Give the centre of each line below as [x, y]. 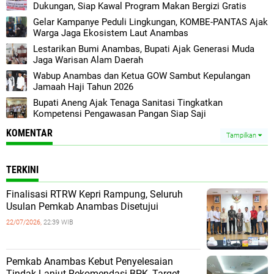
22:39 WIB [58, 222]
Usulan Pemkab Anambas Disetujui [82, 206]
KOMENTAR [29, 133]
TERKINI [22, 170]
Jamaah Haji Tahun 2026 [83, 87]
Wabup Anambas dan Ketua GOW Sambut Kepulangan [142, 76]
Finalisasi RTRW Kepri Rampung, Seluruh [94, 194]
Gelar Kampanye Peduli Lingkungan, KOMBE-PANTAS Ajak [150, 22]
